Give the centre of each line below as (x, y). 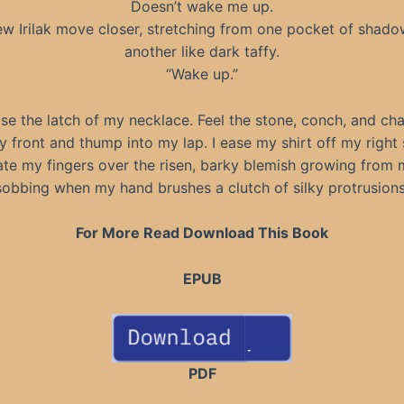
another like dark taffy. (202, 52)
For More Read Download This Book (202, 233)
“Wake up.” (202, 74)
